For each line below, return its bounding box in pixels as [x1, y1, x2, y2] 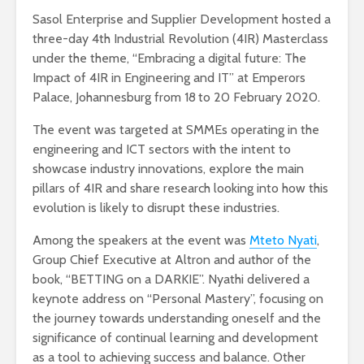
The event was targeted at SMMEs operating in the [32, 122, 319, 137]
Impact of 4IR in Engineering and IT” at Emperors [32, 70, 305, 85]
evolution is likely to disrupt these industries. [32, 200, 283, 215]
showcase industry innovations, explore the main [32, 161, 304, 176]
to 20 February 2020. [198, 89, 320, 105]
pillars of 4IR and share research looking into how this [32, 180, 328, 196]
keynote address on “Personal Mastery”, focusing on [32, 291, 323, 306]
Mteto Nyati [249, 232, 317, 248]
